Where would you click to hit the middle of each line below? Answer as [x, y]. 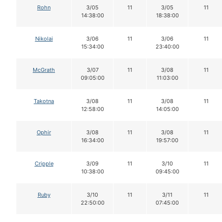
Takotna [44, 101]
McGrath [44, 70]
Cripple [44, 164]
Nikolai [44, 39]
